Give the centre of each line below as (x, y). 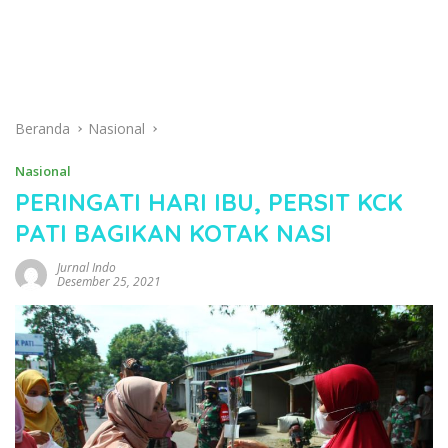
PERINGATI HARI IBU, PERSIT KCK (209, 202)
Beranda (42, 128)
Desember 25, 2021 (109, 281)
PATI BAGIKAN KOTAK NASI (173, 233)
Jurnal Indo (86, 267)
